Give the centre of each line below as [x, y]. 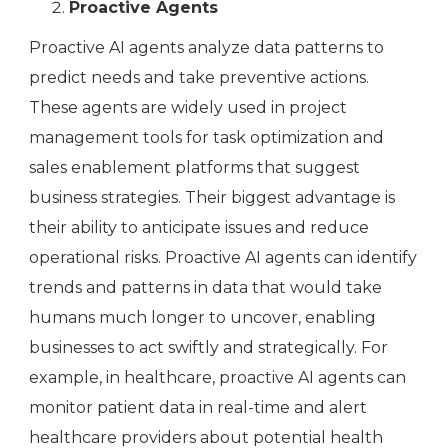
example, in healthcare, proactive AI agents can [217, 378]
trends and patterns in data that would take [205, 288]
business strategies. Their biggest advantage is [212, 198]
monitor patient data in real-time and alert [198, 408]
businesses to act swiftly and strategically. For [208, 348]
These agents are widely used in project [188, 108]
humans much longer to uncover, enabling [202, 318]
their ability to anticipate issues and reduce [199, 228]
